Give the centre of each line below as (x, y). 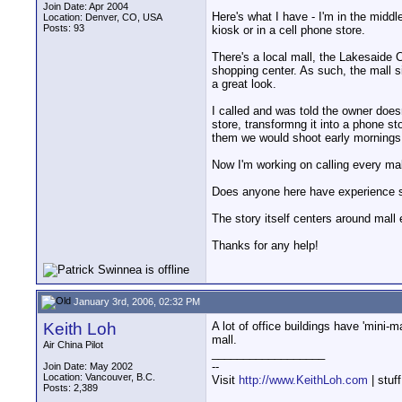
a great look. (244, 84)
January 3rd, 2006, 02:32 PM (135, 301)
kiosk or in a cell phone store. (288, 31)
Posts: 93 (64, 28)
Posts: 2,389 (70, 388)
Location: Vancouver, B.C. (99, 377)
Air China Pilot (73, 345)
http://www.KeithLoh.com (303, 380)
